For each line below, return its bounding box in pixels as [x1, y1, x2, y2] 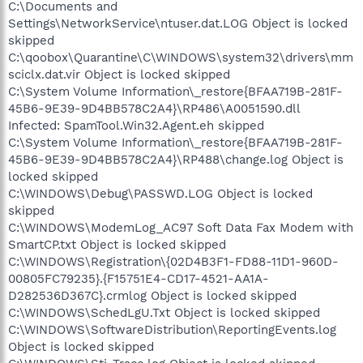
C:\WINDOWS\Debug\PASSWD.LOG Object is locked [8, 186, 313, 201]
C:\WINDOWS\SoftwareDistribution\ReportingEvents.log [8, 322, 336, 337]
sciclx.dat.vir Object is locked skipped [8, 66, 230, 82]
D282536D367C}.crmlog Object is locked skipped [8, 288, 297, 303]
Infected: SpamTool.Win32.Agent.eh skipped [8, 117, 264, 133]
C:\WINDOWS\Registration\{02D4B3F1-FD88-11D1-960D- [8, 254, 339, 269]
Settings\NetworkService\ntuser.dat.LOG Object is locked [8, 15, 348, 31]
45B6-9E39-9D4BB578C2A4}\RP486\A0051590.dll [8, 100, 300, 116]
